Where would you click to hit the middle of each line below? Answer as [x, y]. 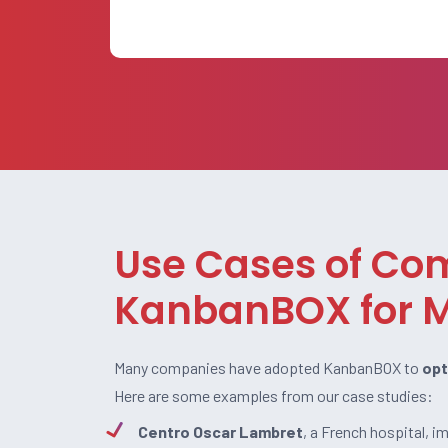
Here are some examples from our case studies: [273, 395]
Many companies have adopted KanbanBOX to [268, 367]
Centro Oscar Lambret [220, 431]
